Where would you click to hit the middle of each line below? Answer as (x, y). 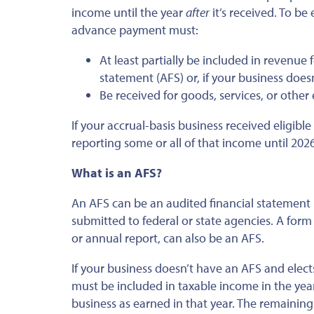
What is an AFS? (117, 172)
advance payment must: (135, 29)
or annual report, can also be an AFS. (168, 238)
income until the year (129, 12)
